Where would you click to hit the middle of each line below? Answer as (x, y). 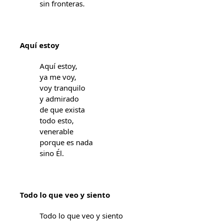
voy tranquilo (62, 88)
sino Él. (52, 153)
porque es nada (66, 142)
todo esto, (57, 120)
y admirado (59, 99)
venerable (56, 131)
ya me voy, (58, 77)
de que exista (62, 110)
